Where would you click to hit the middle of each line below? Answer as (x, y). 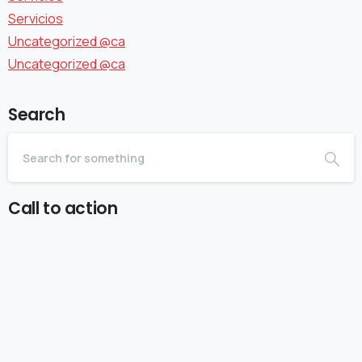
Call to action (63, 209)
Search (37, 115)
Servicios (36, 19)
